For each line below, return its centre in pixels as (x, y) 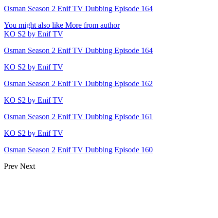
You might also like (34, 25)
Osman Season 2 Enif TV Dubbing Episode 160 (78, 150)
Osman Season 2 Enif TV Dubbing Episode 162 (78, 84)
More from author (92, 25)
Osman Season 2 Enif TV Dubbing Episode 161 (78, 117)
